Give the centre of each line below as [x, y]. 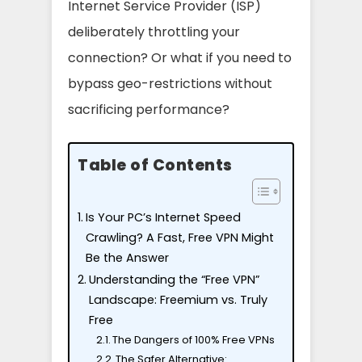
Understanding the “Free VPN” [174, 279]
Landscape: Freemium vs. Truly [178, 299]
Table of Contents [155, 165]
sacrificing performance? [149, 109]
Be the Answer [127, 257]
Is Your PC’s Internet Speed [163, 217]
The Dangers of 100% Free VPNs [194, 339]
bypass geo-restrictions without [170, 83]
